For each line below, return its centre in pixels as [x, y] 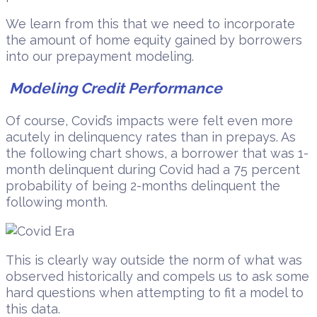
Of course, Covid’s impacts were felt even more [149, 121]
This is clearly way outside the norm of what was [154, 260]
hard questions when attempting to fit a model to [155, 293]
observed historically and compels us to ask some [157, 277]
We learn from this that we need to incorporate [150, 24]
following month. [57, 202]
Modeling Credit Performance [116, 88]
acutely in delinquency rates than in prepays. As [151, 137]
